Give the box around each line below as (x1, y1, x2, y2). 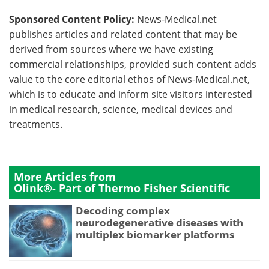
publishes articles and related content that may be (9, 27, 237, 41)
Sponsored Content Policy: (9, 12, 134, 26)
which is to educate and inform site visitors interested (9, 87, 252, 101)
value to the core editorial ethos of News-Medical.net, (9, 72, 250, 86)
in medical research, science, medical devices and (9, 102, 232, 116)
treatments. (9, 117, 62, 131)
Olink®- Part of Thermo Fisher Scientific (14, 180, 230, 195)
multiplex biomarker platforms (76, 227, 234, 241)
